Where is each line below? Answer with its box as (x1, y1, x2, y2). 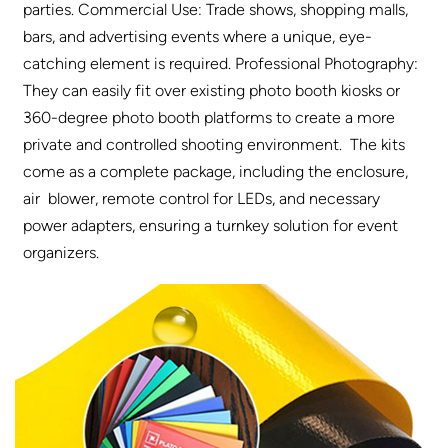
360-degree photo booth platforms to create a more (23, 107, 396, 127)
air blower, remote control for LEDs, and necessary (23, 188, 381, 208)
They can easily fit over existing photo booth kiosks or (23, 80, 401, 100)
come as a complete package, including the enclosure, (23, 161, 409, 181)
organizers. (23, 242, 100, 262)
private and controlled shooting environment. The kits (23, 134, 406, 154)
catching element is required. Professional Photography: (23, 53, 419, 73)
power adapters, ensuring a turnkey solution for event (23, 215, 399, 235)
